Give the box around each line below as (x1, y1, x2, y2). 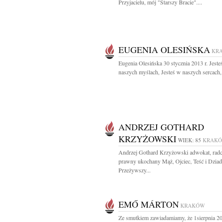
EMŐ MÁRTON (118, 198, 179, 210)
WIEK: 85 (178, 136, 201, 144)
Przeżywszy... (118, 166, 151, 174)
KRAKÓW (180, 202, 205, 209)
